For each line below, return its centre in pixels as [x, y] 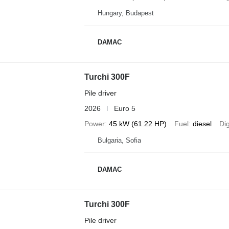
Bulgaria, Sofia [119, 140]
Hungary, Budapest [125, 13]
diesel [202, 123]
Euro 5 [124, 108]
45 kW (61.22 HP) [138, 123]
